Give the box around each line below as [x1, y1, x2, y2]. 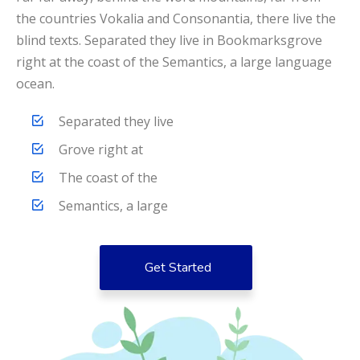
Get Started [145, 259, 211, 276]
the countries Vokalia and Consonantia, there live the [16, 10, 336, 27]
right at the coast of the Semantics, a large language [16, 53, 332, 71]
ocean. [16, 75, 55, 92]
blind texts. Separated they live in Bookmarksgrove [16, 31, 322, 49]
